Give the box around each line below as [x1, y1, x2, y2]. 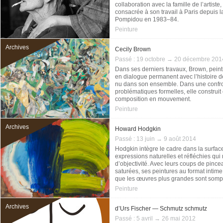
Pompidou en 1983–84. [115, 16, 179, 23]
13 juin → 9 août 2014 [136, 135, 196, 142]
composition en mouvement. [115, 96, 191, 103]
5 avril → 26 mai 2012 [136, 215, 196, 222]
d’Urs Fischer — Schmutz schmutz [115, 205, 207, 212]
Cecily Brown [115, 46, 151, 53]
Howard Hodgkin [115, 125, 161, 132]
